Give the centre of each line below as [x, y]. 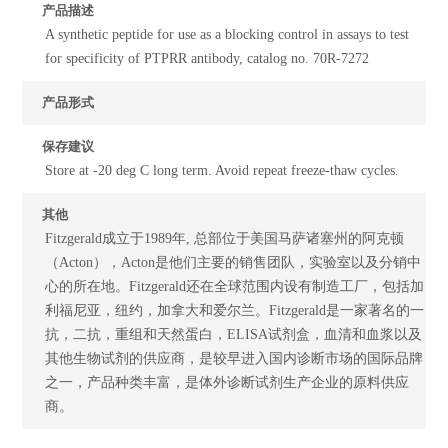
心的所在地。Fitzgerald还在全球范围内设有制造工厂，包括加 [235, 286]
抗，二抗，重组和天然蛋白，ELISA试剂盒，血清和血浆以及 [234, 334]
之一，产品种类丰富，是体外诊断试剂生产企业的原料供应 [227, 382]
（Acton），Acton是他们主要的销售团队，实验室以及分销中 [233, 262]
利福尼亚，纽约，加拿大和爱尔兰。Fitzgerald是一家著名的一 [235, 310]
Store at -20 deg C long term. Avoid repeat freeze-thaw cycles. [222, 170]
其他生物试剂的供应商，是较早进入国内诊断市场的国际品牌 [234, 358]
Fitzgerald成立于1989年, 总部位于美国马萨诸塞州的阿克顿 [225, 238]
